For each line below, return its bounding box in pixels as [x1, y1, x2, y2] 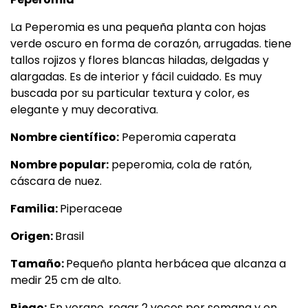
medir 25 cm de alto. [10, 272, 121, 288]
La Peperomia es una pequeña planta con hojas [10, 19, 266, 35]
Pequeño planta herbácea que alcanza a [66, 256, 286, 272]
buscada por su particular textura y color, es [10, 85, 250, 101]
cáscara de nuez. [10, 173, 102, 189]
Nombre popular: [10, 157, 109, 173]
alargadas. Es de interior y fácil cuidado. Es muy [10, 69, 262, 85]
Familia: [10, 201, 60, 217]
